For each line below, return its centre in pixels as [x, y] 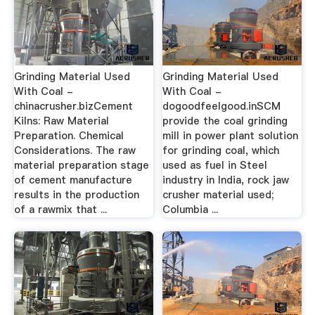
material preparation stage [81, 166]
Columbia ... [191, 210]
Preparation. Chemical [69, 136]
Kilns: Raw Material [61, 121]
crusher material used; [218, 195]
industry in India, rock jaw [226, 180]
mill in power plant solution [231, 136]
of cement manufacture [73, 180]
